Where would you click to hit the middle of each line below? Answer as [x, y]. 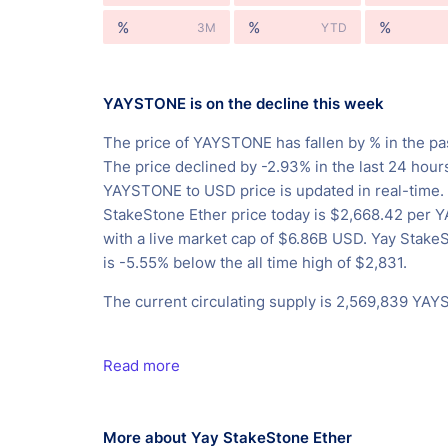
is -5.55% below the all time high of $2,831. [255, 263]
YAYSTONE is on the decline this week [243, 104]
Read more [141, 366]
